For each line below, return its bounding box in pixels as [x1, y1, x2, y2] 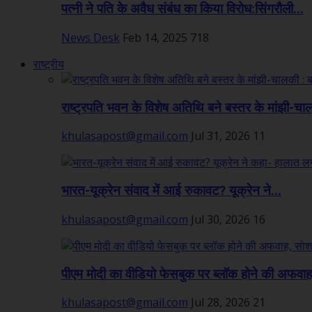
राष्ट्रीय [33, 56, 64, 72]
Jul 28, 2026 [191, 295, 250, 311]
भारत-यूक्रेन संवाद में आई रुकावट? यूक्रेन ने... [61, 183, 281, 199]
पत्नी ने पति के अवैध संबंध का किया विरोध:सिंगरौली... [61, 1, 304, 17]
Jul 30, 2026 [191, 211, 250, 227]
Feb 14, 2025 [123, 30, 187, 45]
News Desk [61, 30, 120, 45]
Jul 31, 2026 [191, 128, 250, 144]
